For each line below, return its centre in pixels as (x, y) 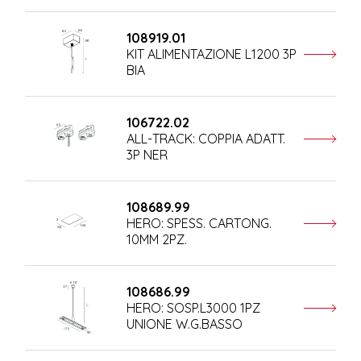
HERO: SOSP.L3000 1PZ (193, 308)
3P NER (147, 155)
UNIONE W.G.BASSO (184, 324)
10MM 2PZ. (156, 240)
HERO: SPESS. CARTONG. (199, 224)
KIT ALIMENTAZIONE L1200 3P (211, 54)
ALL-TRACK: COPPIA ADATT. (205, 139)
